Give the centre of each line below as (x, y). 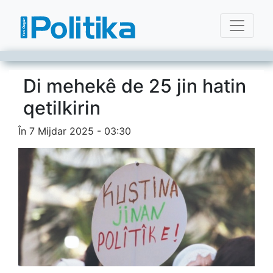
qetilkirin (62, 108)
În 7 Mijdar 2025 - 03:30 (75, 131)
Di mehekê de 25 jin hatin (135, 86)
